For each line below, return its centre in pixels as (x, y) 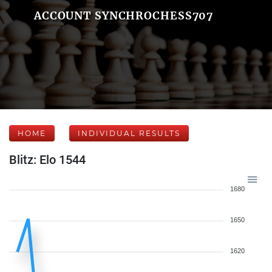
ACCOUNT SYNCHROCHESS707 (124, 15)
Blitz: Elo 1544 (47, 160)
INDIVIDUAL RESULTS (129, 133)
